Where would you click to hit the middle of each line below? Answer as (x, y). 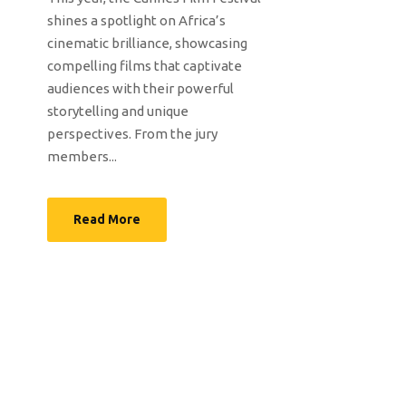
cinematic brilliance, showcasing (147, 43)
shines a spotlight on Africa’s (136, 21)
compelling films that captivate (145, 66)
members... (82, 157)
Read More (107, 220)
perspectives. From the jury (132, 134)
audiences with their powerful (140, 89)
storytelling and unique (118, 111)
